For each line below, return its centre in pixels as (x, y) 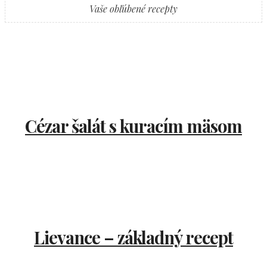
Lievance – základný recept (133, 237)
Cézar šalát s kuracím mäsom (133, 125)
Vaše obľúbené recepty (133, 8)
